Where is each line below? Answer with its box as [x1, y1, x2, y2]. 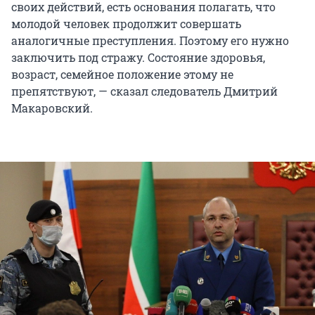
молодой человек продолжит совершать [11, 16, 241, 32]
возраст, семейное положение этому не [11, 67, 233, 82]
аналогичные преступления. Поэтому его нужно [11, 33, 289, 49]
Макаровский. [11, 101, 93, 116]
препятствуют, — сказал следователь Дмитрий [11, 84, 278, 99]
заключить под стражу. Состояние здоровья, [11, 50, 265, 65]
